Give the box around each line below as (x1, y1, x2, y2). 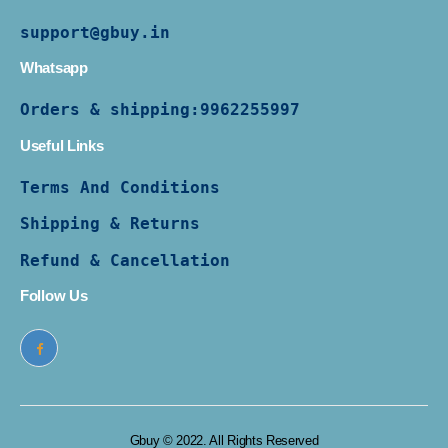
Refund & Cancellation (20, 250, 230, 270)
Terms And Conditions (20, 177, 220, 197)
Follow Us (20, 287, 88, 305)
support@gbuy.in (20, 22, 170, 42)
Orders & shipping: (20, 100, 200, 120)
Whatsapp (20, 59, 88, 77)
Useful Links (20, 136, 104, 154)
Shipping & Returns (20, 214, 200, 234)
